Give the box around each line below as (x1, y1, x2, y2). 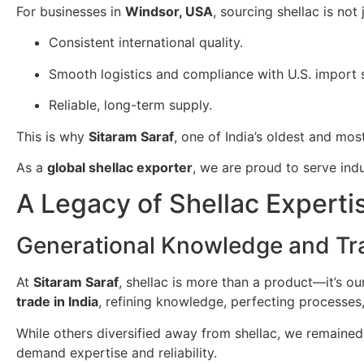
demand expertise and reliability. (16, 344, 217, 361)
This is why (16, 128, 89, 145)
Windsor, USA (125, 2, 213, 19)
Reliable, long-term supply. (49, 97, 212, 114)
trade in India (16, 293, 98, 310)
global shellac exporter (47, 158, 193, 175)
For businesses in (16, 2, 125, 19)
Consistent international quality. (49, 34, 243, 51)
